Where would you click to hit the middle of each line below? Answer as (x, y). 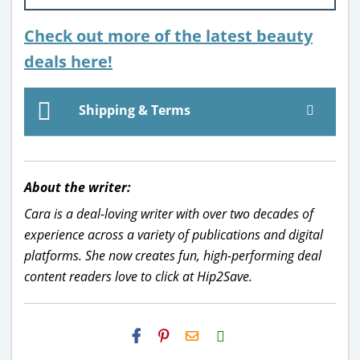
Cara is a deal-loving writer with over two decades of (169, 213)
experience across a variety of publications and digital (174, 234)
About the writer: (78, 187)
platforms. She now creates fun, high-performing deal (173, 255)
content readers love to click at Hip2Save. (138, 276)
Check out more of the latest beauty (168, 35)
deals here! (68, 61)
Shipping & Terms (133, 110)
